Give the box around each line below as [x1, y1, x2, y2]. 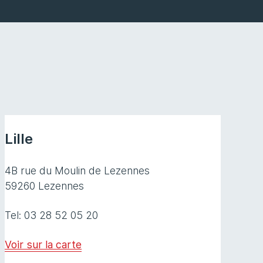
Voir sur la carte [5, 238, 82, 251]
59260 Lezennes [5, 180, 84, 193]
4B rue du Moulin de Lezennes [5, 164, 150, 177]
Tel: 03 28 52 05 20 [5, 209, 98, 222]
